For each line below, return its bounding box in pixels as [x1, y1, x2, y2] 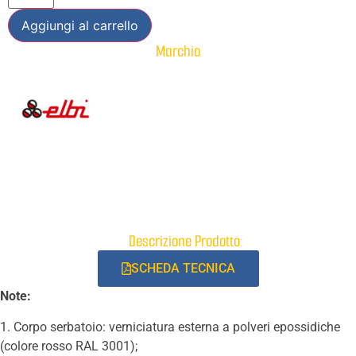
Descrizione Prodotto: [129, 230, 243, 253]
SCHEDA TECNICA [130, 261, 235, 277]
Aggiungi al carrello [21, 17, 138, 34]
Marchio [156, 41, 200, 63]
